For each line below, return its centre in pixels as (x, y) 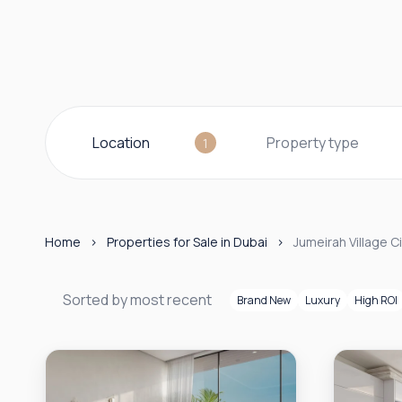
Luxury (323, 300)
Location (121, 143)
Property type (313, 143)
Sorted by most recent (137, 300)
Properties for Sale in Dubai (187, 242)
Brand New (264, 300)
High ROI (376, 300)
